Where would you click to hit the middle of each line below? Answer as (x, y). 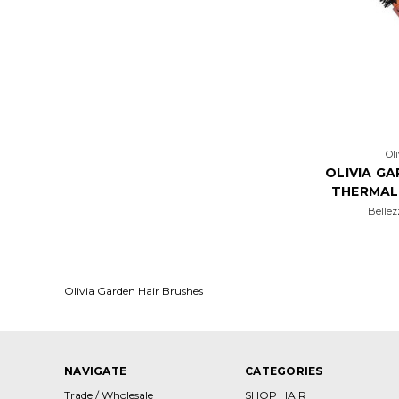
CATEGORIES (284, 370)
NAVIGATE (95, 370)
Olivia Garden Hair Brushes (134, 290)
